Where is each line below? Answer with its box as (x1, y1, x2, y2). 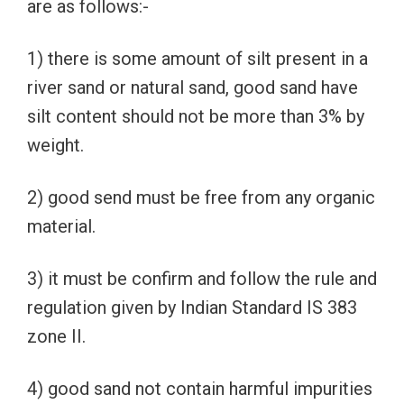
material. (27, 215, 96, 237)
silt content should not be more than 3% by (27, 105, 364, 127)
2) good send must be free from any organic (27, 186, 375, 208)
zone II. (27, 325, 86, 347)
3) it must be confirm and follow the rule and (27, 267, 377, 289)
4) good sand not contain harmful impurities (27, 377, 372, 399)
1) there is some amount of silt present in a (27, 47, 368, 69)
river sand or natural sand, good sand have (27, 76, 358, 98)
